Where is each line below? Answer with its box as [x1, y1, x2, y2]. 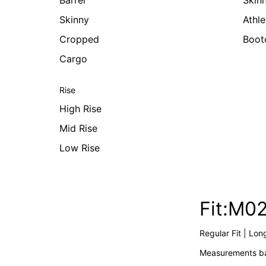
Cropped [59, 33, 99, 45]
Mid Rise [59, 122, 97, 134]
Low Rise [59, 142, 100, 154]
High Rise [59, 103, 102, 115]
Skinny [59, 14, 89, 26]
